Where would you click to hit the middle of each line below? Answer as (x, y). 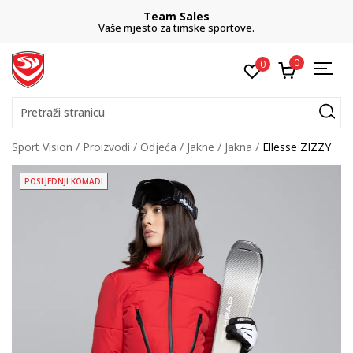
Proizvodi (106, 147)
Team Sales (176, 16)
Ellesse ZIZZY (297, 147)
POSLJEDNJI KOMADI (64, 181)
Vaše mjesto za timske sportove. (176, 28)
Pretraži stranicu (63, 112)
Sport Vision (42, 147)
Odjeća (158, 147)
